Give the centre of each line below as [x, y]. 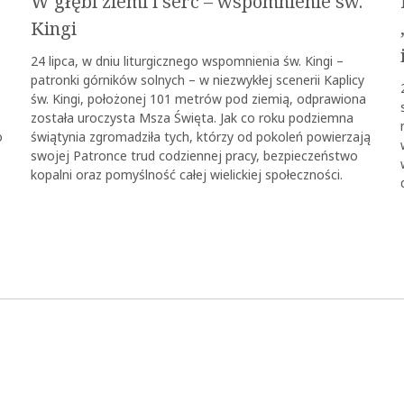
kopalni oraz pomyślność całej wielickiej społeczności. [187, 175]
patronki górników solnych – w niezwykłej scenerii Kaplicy [197, 80]
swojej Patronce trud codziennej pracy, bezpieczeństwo [194, 156]
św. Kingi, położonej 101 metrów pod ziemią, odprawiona [198, 99]
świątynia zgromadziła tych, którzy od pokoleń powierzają [201, 137]
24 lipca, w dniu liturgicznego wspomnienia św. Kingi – [187, 61]
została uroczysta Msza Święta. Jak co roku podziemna [192, 118]
